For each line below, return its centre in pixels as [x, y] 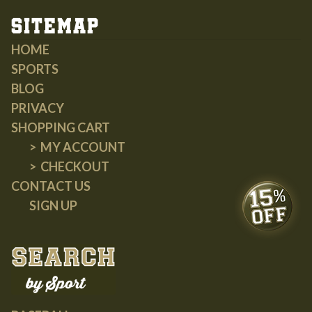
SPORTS [35, 69]
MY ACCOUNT [83, 147]
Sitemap [55, 28]
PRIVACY [38, 108]
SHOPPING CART [61, 127]
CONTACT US [51, 186]
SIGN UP [53, 205]
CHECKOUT [75, 166]
